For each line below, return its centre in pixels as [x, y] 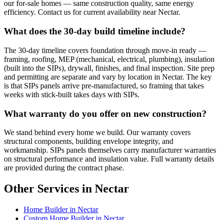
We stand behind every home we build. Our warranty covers [97, 133]
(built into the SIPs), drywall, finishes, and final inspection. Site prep [109, 68]
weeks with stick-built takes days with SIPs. [72, 94]
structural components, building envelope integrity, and [89, 141]
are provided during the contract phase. [64, 168]
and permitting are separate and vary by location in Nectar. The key [108, 77]
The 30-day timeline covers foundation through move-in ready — [105, 50]
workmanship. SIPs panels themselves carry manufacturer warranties [110, 150]
